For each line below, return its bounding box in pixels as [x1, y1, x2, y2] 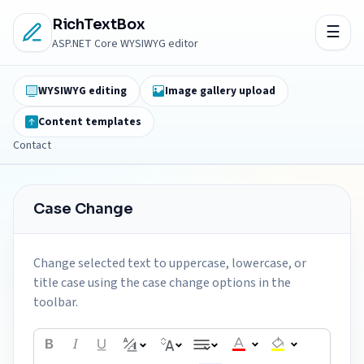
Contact [13, 137, 51, 154]
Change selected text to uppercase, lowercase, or [33, 254, 306, 272]
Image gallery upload [165, 83, 276, 98]
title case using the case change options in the [33, 274, 291, 292]
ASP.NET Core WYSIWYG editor [52, 36, 198, 52]
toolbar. [33, 293, 78, 311]
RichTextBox [52, 15, 145, 33]
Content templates [38, 114, 142, 129]
